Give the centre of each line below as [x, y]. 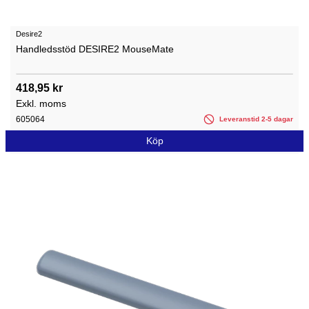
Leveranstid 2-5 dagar [255, 119]
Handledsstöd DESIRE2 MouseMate [95, 49]
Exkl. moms [41, 103]
